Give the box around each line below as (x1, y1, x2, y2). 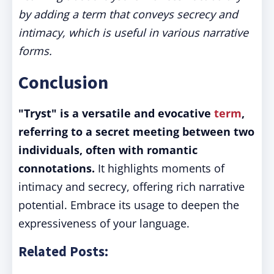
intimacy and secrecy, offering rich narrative (18, 179, 245, 194)
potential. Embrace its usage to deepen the (18, 198, 239, 212)
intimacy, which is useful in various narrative (18, 25, 248, 40)
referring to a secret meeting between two (18, 124, 254, 139)
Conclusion (18, 70, 108, 94)
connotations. (18, 161, 95, 176)
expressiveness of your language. (18, 216, 190, 231)
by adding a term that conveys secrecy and (18, 7, 238, 21)
